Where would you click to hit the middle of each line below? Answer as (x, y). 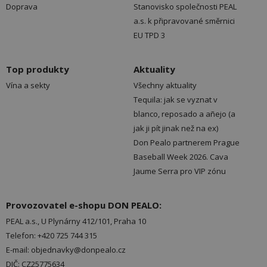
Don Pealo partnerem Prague (187, 143)
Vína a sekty (28, 86)
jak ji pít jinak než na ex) (176, 128)
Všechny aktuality (165, 86)
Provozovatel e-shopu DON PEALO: (84, 205)
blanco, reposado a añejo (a (184, 114)
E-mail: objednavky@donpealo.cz (66, 250)
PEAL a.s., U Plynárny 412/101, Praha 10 (76, 221)
